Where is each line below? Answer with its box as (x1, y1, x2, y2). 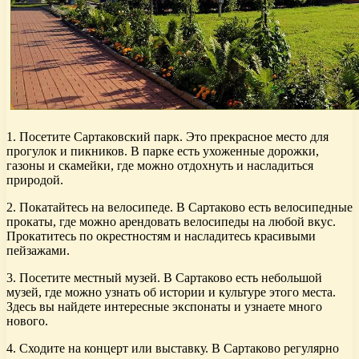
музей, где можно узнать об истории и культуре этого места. (6, 285, 336, 300)
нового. (6, 314, 48, 329)
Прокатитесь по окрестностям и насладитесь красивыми (6, 229, 316, 244)
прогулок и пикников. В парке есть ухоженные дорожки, (6, 144, 319, 159)
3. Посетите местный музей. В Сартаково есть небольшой (6, 271, 322, 285)
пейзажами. (6, 244, 70, 258)
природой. (6, 173, 63, 188)
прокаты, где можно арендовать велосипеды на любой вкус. (6, 215, 336, 229)
